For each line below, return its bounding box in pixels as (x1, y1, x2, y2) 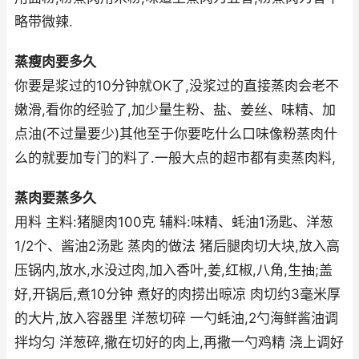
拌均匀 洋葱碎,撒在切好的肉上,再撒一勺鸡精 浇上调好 (14, 334, 344, 351)
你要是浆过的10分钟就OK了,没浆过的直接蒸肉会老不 (14, 78, 339, 95)
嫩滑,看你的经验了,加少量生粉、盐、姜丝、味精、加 (14, 102, 336, 119)
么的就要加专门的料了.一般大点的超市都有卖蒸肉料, (14, 150, 336, 167)
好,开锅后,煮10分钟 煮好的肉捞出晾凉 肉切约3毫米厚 (14, 286, 341, 303)
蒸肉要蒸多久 (14, 190, 96, 207)
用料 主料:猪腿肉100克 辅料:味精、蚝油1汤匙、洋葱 (14, 214, 333, 231)
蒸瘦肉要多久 (14, 54, 96, 71)
